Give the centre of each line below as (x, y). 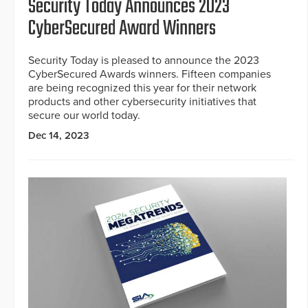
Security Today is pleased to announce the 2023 (144, 60)
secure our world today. (84, 115)
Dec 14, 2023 (59, 135)
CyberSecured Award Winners (122, 29)
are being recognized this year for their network (142, 88)
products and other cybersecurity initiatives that (142, 101)
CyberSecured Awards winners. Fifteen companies (150, 74)
